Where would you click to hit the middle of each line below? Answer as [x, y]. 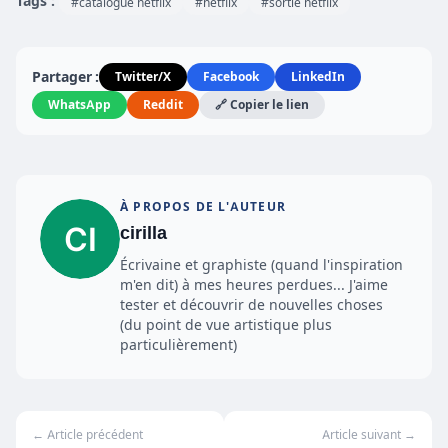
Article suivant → [369, 434]
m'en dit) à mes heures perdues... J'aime [254, 284]
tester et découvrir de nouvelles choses [251, 304]
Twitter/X [143, 76]
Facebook [231, 76]
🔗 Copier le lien [262, 104]
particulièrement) [178, 344]
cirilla [143, 232]
